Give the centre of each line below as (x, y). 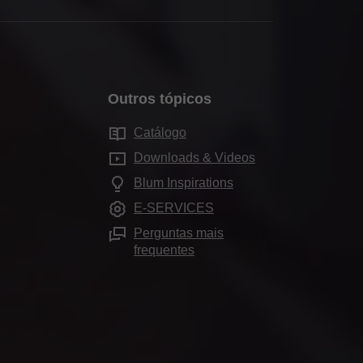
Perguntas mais (179, 233)
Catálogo (160, 132)
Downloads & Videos (194, 157)
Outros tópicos (160, 98)
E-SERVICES (174, 207)
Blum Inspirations (184, 182)
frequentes (164, 250)
